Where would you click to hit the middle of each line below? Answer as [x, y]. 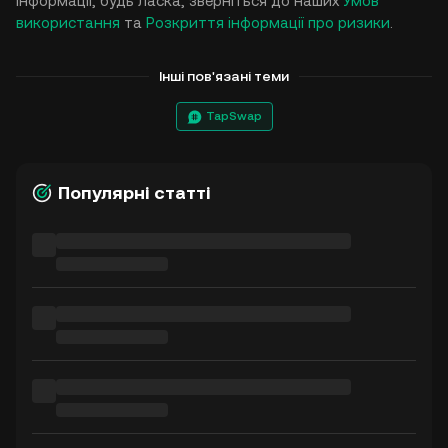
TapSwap [233, 116]
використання [68, 22]
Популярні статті [134, 192]
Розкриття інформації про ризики [268, 22]
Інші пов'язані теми [224, 76]
